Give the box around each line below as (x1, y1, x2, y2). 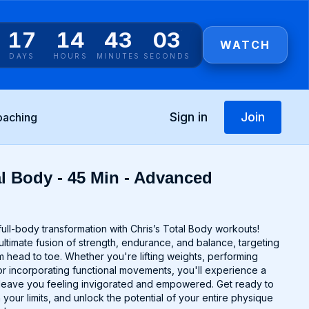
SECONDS (143, 51, 190, 60)
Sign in (169, 109, 208, 124)
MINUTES (97, 51, 141, 60)
